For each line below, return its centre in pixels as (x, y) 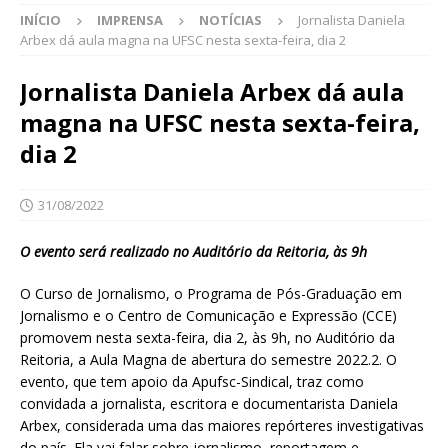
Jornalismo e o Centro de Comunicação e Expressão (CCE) (208, 316)
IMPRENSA (130, 20)
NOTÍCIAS (230, 20)
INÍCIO (40, 20)
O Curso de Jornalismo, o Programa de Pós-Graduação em (211, 294)
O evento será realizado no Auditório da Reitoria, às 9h (193, 252)
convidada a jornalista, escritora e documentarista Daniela (209, 404)
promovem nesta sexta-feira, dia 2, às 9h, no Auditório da (207, 338)
